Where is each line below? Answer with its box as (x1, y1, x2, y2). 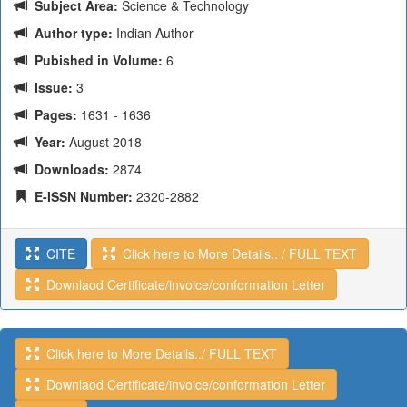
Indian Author (113, 24, 194, 42)
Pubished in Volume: (27, 51, 163, 69)
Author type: (27, 24, 113, 42)
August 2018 (65, 133, 142, 151)
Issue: (27, 78, 73, 96)
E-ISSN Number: (27, 187, 133, 205)
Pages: (27, 105, 77, 124)
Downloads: (27, 160, 109, 178)
